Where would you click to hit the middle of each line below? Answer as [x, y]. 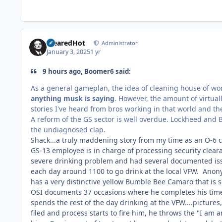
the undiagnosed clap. [68, 130]
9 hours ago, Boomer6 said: [86, 71]
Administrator [119, 43]
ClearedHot [66, 43]
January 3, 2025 [69, 52]
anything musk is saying [73, 99]
